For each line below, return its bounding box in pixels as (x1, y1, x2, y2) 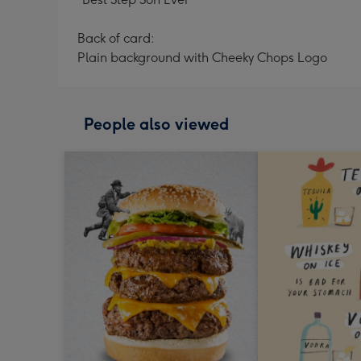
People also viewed (84, 114, 229, 134)
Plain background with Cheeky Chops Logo (77, 50, 327, 65)
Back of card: (77, 31, 155, 46)
